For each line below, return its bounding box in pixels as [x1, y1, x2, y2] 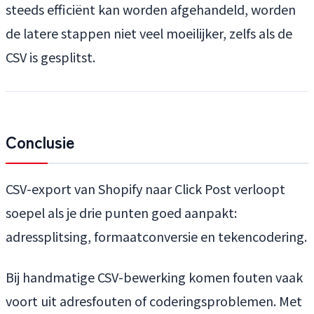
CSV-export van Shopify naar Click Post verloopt [6, 179, 285, 198]
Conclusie [6, 129, 75, 154]
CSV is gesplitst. [6, 48, 95, 67]
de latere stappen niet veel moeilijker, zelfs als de [6, 24, 292, 43]
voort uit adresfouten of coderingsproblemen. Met [6, 292, 302, 310]
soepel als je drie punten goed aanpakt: [6, 203, 237, 222]
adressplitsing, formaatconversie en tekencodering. [6, 227, 307, 246]
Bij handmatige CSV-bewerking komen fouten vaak [6, 268, 303, 287]
